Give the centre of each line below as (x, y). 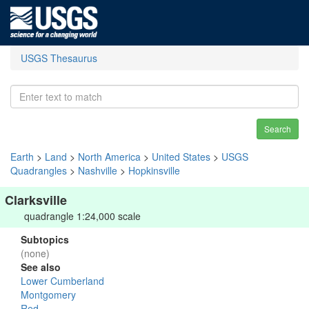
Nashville (98, 170)
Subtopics (45, 239)
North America (109, 157)
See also (41, 267)
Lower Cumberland (62, 281)
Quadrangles (39, 170)
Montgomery (48, 295)
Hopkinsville (154, 170)
